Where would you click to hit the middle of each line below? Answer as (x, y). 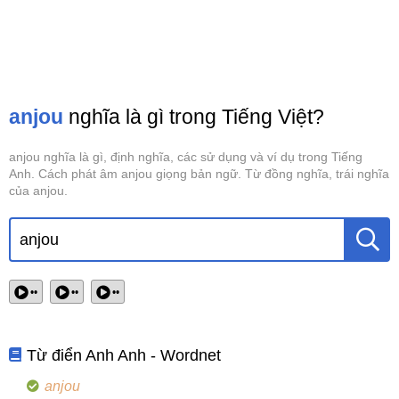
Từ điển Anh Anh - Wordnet (124, 356)
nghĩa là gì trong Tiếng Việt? (194, 117)
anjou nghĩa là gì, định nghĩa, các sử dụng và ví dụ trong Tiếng (186, 157)
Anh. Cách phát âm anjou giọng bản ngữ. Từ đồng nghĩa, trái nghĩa (199, 174)
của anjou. (38, 191)
